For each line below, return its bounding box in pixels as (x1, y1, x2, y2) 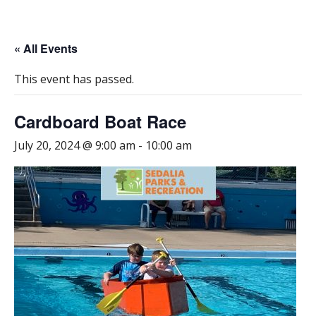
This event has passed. (14, 71, 134, 87)
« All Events (14, 39, 78, 56)
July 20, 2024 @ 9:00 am (14, 137, 135, 153)
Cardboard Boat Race (14, 109, 186, 133)
